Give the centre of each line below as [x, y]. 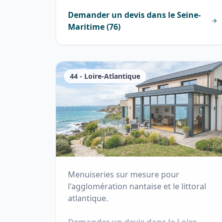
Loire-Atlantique [112, 76]
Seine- [189, 15]
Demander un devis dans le [122, 15]
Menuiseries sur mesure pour [124, 175]
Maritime [86, 27]
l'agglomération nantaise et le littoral [137, 187]
